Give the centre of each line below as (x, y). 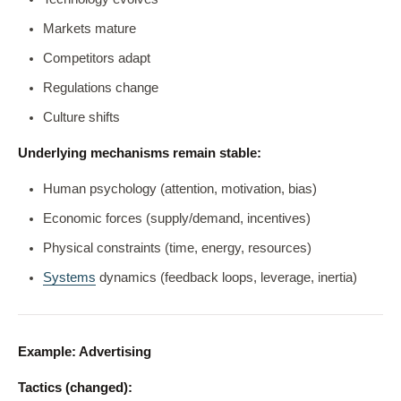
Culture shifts (81, 117)
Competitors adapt (97, 58)
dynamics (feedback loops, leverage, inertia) (226, 277)
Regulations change (101, 88)
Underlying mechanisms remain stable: (140, 153)
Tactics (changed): (75, 388)
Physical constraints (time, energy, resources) (177, 248)
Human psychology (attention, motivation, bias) (180, 189)
